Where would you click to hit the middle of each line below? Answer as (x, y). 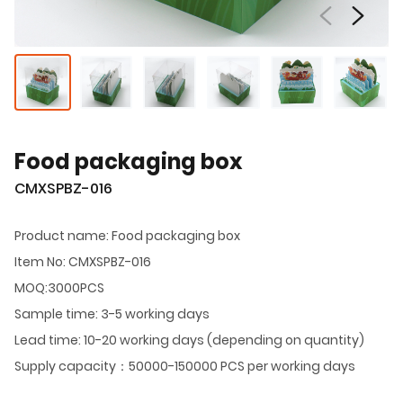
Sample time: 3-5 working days (112, 313)
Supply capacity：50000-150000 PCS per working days (185, 366)
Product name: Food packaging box (127, 235)
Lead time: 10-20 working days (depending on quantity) (189, 340)
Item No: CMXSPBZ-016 (83, 261)
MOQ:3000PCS (59, 287)
